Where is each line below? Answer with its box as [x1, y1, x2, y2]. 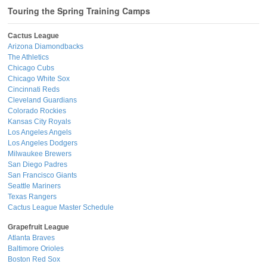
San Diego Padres [8, 160, 67, 169]
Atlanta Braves [8, 234, 55, 243]
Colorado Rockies [8, 107, 66, 116]
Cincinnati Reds [8, 85, 60, 94]
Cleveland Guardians [8, 96, 77, 105]
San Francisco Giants [8, 171, 77, 180]
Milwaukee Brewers [8, 150, 72, 159]
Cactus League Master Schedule [8, 203, 114, 212]
